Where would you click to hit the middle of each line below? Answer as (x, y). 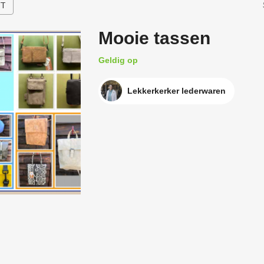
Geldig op (118, 60)
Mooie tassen (154, 38)
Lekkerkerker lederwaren (176, 91)
